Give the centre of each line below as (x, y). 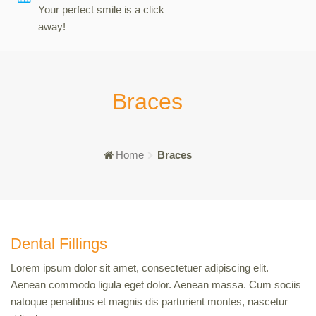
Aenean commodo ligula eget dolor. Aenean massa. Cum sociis (156, 285)
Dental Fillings (59, 244)
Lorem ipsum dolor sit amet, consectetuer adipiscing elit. (140, 268)
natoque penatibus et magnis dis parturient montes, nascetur (149, 302)
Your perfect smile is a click (101, 10)
